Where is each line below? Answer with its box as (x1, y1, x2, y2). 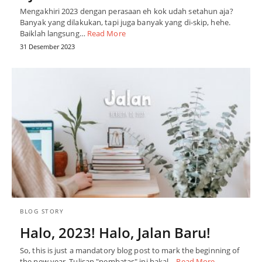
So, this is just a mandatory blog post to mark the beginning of (20, 245, 240, 256)
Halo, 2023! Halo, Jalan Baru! (20, 223, 211, 243)
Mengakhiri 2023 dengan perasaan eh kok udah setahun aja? (20, 6, 233, 17)
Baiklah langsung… (20, 28, 87, 39)
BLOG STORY (20, 207, 64, 216)
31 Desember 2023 (20, 42, 75, 51)
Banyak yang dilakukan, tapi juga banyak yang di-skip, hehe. (20, 17, 230, 28)
